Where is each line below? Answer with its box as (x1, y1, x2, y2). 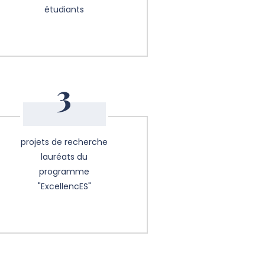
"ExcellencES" (37, 180, 91, 193)
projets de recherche (21, 136, 108, 148)
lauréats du (41, 151, 88, 163)
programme (39, 166, 89, 178)
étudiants (44, 4, 84, 16)
